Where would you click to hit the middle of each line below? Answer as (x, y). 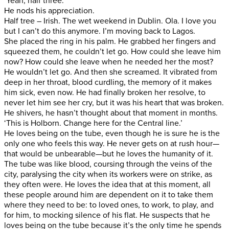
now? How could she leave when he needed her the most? (109, 62)
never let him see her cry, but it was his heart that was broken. (114, 102)
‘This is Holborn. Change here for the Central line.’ (93, 123)
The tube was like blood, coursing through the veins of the (108, 164)
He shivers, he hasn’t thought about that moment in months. (111, 113)
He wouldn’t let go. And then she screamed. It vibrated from (111, 72)
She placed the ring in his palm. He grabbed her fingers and (110, 41)
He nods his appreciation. (49, 10)
